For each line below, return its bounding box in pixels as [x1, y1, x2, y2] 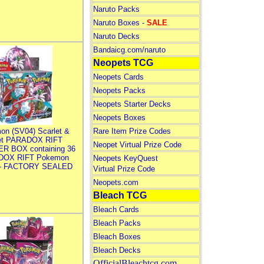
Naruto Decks [93, 32, 140, 41]
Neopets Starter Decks [93, 100, 171, 108]
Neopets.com [93, 178, 138, 187]
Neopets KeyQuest [93, 154, 158, 163]
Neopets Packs [93, 86, 146, 95]
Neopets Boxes [93, 113, 146, 122]
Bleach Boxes [93, 232, 141, 241]
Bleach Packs [93, 219, 141, 227]
